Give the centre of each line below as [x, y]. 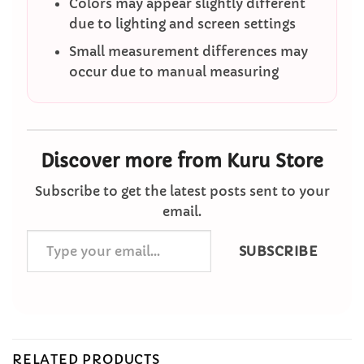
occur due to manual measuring [173, 72]
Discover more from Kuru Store [182, 161]
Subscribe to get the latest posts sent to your [182, 191]
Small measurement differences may [188, 52]
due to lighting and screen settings [182, 23]
